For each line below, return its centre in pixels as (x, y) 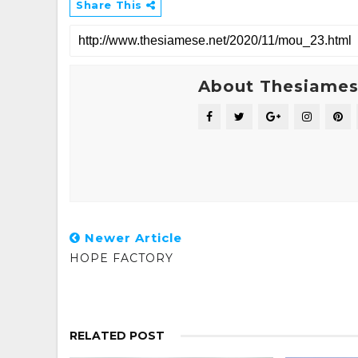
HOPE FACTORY (121, 259)
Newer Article (131, 238)
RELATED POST (117, 336)
